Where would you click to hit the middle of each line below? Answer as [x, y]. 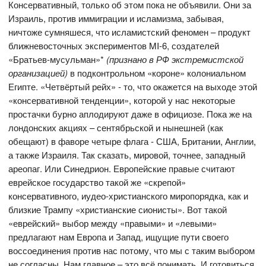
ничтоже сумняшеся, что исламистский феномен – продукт [130, 32]
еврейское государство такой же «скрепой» [97, 182]
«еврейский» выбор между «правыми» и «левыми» [113, 223]
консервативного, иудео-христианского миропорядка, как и [129, 196]
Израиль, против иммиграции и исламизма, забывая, [116, 18]
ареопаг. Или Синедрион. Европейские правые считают [122, 169]
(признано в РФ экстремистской [175, 59]
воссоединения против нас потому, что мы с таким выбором [132, 251]
